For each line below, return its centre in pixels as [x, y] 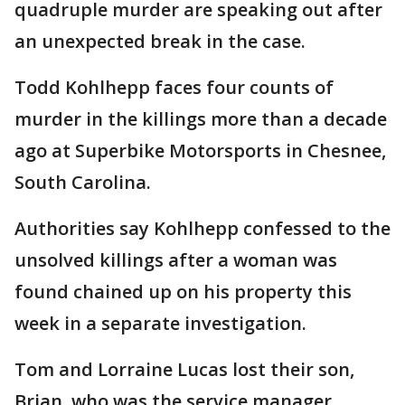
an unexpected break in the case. [160, 41]
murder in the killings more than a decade [201, 119]
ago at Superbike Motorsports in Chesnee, [200, 151]
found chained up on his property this [183, 292]
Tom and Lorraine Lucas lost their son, [184, 369]
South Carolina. [83, 182]
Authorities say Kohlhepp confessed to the [202, 228]
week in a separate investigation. [160, 323]
